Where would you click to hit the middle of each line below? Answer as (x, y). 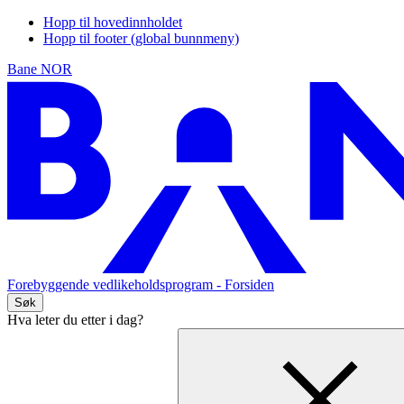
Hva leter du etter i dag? (75, 320)
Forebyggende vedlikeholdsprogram (112, 285)
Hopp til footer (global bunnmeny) (141, 38)
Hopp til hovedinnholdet (113, 22)
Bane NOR (40, 69)
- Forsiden (245, 285)
